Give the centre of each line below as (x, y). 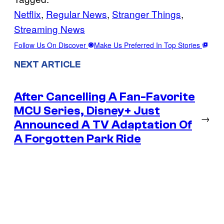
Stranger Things (146, 13)
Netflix (27, 13)
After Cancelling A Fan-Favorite (104, 97)
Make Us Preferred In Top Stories (148, 45)
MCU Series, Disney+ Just (87, 111)
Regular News (76, 13)
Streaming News (49, 28)
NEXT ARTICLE (47, 65)
